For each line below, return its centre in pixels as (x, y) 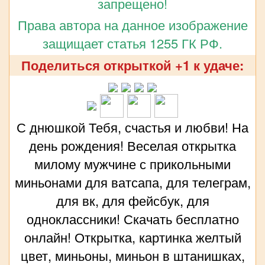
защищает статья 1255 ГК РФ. (132, 43)
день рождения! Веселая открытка (132, 146)
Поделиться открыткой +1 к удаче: (132, 65)
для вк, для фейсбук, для (132, 201)
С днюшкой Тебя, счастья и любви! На (132, 127)
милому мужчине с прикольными (132, 164)
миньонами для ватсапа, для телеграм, (132, 182)
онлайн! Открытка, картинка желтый (132, 237)
